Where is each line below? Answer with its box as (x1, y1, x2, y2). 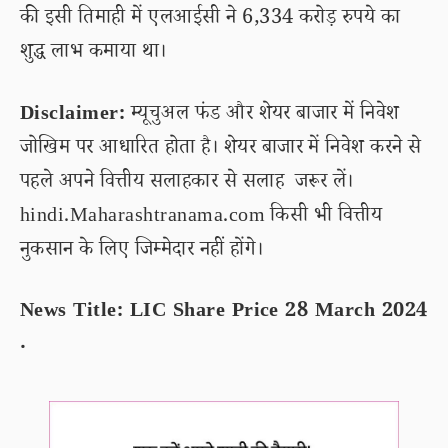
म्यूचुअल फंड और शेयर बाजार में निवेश (125, 100, 400, 132)
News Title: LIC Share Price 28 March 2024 (20, 297, 428, 329)
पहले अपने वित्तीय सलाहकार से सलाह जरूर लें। (20, 168, 354, 200)
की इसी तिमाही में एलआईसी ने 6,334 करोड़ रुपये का (20, 4, 401, 36)
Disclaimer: (20, 100, 126, 132)
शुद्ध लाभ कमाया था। (20, 38, 167, 70)
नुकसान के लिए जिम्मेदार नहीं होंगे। (20, 236, 264, 268)
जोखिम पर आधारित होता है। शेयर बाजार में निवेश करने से (20, 134, 422, 166)
